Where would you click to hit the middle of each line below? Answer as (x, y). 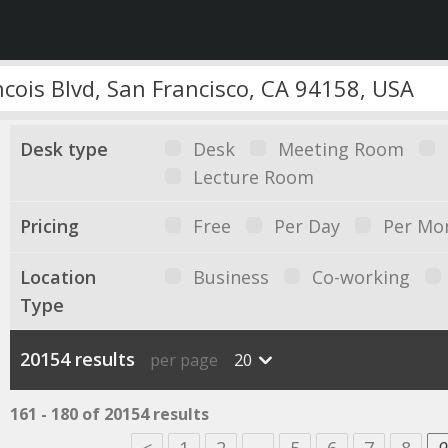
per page (183, 360)
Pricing (49, 226)
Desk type (63, 149)
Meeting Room (340, 149)
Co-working (360, 277)
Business (230, 277)
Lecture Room (253, 177)
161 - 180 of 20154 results (109, 414)
